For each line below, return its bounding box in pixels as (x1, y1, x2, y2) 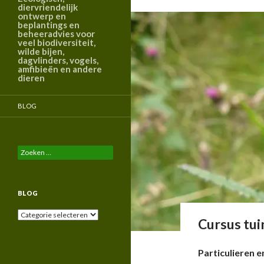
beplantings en (18, 19, 80, 30)
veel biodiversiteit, (18, 37, 95, 48)
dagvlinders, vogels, (18, 55, 98, 65)
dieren (18, 72, 45, 83)
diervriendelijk (18, 2, 78, 12)
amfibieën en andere (18, 64, 102, 74)
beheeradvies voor (18, 28, 95, 39)
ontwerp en (18, 11, 66, 21)
